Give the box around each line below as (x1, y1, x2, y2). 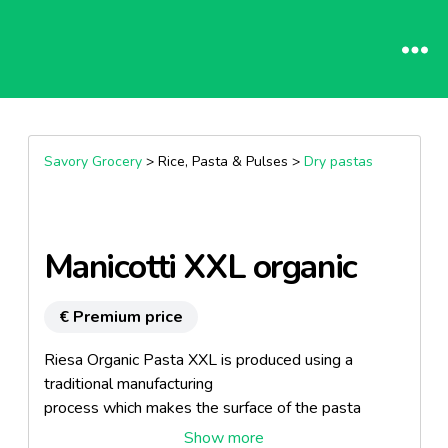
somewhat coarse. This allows (43, 421, 253, 443)
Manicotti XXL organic (43, 244, 357, 290)
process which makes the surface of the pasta (43, 397, 361, 419)
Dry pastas (303, 152, 373, 171)
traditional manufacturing (43, 373, 213, 395)
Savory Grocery (43, 152, 142, 171)
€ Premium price (58, 306, 183, 328)
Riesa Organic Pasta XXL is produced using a (43, 349, 353, 371)
